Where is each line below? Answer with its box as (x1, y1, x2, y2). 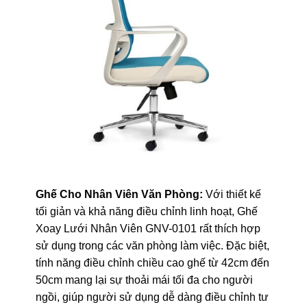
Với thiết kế (202, 188, 261, 200)
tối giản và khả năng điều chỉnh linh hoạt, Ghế (35, 205, 258, 217)
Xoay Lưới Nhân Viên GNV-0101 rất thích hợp (35, 222, 260, 234)
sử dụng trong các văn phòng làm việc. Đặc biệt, (35, 239, 269, 251)
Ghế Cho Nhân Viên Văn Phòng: (35, 188, 203, 200)
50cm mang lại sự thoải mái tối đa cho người (35, 273, 253, 286)
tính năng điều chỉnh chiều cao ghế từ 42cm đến (35, 256, 269, 269)
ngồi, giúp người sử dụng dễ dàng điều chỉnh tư (35, 291, 269, 303)
